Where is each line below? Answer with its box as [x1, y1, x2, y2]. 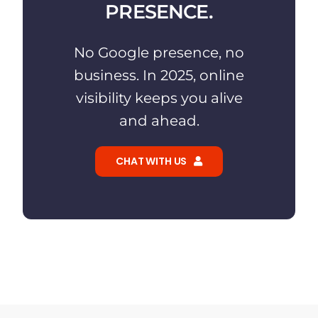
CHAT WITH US [116, 153, 187, 168]
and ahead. [119, 111, 199, 129]
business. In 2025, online [74, 66, 244, 84]
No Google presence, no [74, 43, 244, 61]
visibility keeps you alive [75, 89, 243, 106]
